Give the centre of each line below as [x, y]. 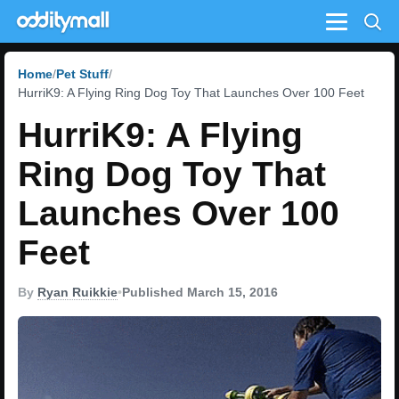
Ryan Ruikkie [77, 292]
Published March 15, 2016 [200, 292]
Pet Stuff [82, 74]
